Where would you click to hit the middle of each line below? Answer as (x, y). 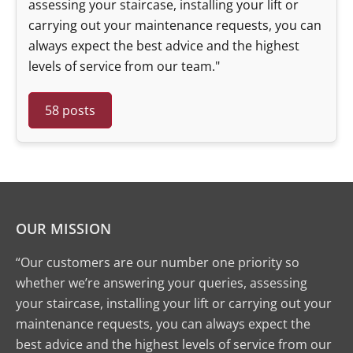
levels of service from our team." (124, 66)
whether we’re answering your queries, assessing (162, 283)
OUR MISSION (63, 229)
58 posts (70, 110)
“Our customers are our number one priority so (158, 262)
